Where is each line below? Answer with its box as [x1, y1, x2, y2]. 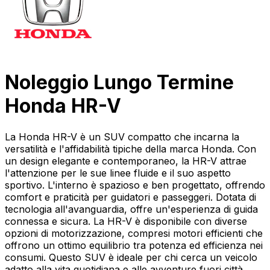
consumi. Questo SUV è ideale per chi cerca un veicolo [5, 251, 257, 263]
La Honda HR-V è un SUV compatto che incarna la [5, 130, 239, 143]
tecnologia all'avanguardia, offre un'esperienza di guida [5, 202, 258, 215]
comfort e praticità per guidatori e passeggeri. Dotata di [5, 190, 256, 203]
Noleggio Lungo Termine [5, 71, 234, 95]
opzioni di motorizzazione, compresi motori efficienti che [5, 227, 263, 239]
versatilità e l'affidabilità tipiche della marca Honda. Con [5, 142, 256, 155]
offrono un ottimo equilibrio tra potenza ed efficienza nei [5, 239, 263, 251]
